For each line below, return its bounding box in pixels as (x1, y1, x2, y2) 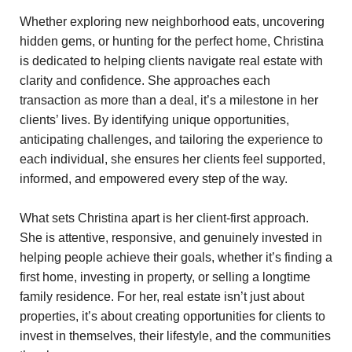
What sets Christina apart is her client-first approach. (20, 211, 309, 225)
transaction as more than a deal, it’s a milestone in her (20, 93, 318, 107)
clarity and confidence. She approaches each (20, 73, 270, 87)
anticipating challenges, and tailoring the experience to (20, 132, 323, 146)
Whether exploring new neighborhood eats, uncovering (20, 14, 324, 28)
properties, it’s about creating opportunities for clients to (20, 309, 325, 323)
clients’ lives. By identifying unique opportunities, (20, 112, 289, 126)
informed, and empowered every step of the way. (20, 171, 288, 185)
